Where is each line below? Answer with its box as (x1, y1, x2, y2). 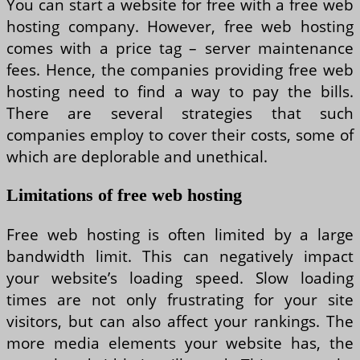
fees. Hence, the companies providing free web (6, 58, 354, 80)
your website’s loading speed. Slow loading (6, 267, 354, 289)
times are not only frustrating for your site (6, 288, 354, 311)
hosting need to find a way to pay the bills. (6, 80, 354, 102)
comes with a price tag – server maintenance (6, 36, 354, 59)
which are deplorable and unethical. (6, 145, 268, 167)
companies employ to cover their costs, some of (6, 123, 354, 145)
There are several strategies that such (6, 101, 354, 124)
